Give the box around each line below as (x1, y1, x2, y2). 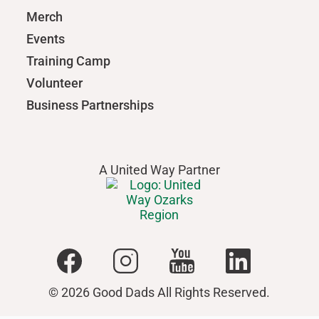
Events (26, 31, 65, 46)
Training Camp (26, 53, 110, 68)
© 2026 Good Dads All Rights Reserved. (48, 284, 271, 300)
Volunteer (26, 75, 83, 90)
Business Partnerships (26, 97, 154, 113)
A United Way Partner (98, 162, 220, 177)
